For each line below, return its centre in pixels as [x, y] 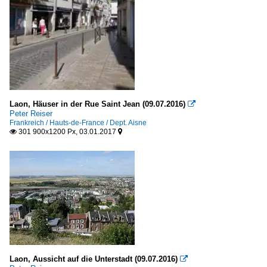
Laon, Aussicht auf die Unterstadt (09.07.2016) [94, 259]
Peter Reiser [31, 114]
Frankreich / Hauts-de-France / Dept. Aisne [78, 123]
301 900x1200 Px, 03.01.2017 [67, 132]
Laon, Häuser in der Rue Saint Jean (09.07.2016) [97, 104]
